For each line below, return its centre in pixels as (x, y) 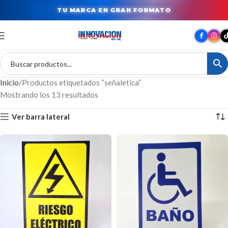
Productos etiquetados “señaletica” (81, 82)
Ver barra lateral (41, 116)
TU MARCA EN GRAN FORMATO (114, 10)
